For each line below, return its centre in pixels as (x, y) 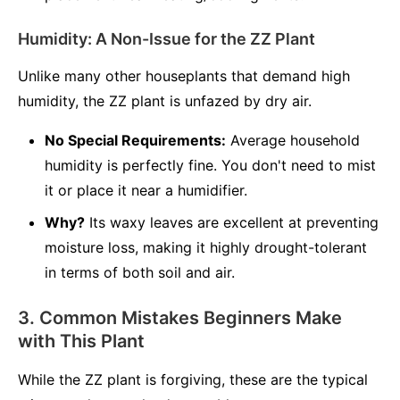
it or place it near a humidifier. (146, 190)
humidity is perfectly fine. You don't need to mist (210, 165)
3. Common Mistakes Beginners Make (180, 318)
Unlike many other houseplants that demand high (184, 76)
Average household (293, 140)
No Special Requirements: (135, 140)
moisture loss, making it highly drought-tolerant (206, 247)
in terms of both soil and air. (140, 272)
